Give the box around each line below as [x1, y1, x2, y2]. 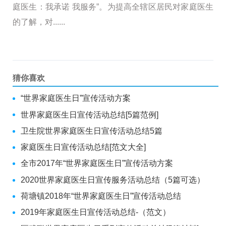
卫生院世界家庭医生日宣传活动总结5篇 [21, 126, 162, 135]
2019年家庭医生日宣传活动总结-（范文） [21, 208, 171, 217]
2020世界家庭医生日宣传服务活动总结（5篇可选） [21, 175, 205, 184]
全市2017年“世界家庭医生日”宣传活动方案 [21, 159, 173, 168]
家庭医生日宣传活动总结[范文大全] [21, 143, 146, 152]
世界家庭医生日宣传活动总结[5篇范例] [21, 110, 158, 119]
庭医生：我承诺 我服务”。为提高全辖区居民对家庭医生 [13, 3, 213, 11]
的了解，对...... [13, 18, 65, 26]
